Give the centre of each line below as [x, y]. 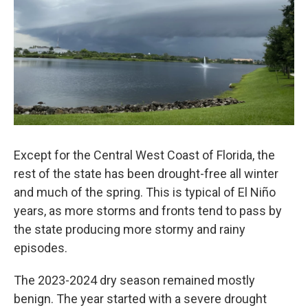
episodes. [41, 248]
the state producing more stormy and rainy [130, 229]
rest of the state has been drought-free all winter [146, 174]
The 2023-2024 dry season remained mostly [134, 280]
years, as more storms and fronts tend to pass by [148, 211]
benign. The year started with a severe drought [140, 299]
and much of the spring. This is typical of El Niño [145, 192]
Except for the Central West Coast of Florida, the [144, 155]
